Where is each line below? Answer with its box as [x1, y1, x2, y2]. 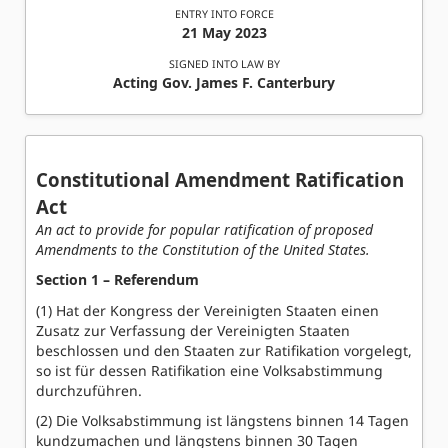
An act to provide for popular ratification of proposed [36, 219, 373, 239]
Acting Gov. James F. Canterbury [113, 73, 335, 93]
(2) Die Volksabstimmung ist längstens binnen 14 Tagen [36, 411, 409, 431]
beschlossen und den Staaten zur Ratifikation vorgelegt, [36, 340, 412, 360]
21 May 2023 [181, 22, 267, 42]
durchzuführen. [36, 380, 142, 400]
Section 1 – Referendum [36, 270, 199, 290]
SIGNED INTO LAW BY [168, 57, 280, 72]
